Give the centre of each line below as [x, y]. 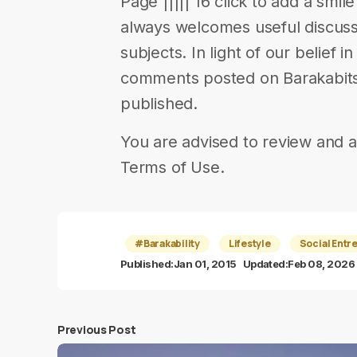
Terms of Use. [173, 167]
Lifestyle [249, 243]
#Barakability [167, 243]
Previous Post [97, 330]
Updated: [265, 264]
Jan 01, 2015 [205, 264]
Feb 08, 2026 [322, 264]
